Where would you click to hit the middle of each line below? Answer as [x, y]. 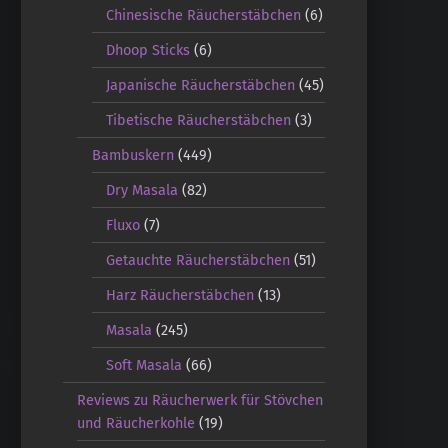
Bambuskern [132, 154]
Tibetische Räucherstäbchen [199, 119]
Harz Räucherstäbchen [180, 294]
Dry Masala [142, 189]
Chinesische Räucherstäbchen [204, 14]
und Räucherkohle [136, 422]
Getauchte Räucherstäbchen [198, 259]
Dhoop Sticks [148, 49]
